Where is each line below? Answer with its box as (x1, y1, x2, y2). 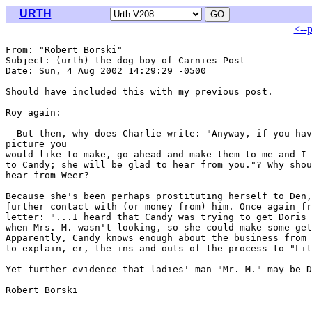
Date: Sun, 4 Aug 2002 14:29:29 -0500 (6, 65, 206, 76)
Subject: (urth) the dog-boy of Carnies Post (6, 55, 245, 65)
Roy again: (6, 107, 61, 118)
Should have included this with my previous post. (6, 86, 273, 97)
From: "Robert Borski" (6, 45, 128, 55)
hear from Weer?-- (6, 170, 100, 180)
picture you (6, 139, 67, 149)
